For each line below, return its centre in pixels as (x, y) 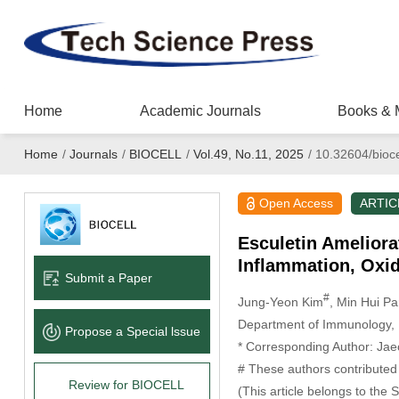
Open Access (297, 203)
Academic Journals (200, 111)
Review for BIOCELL (126, 384)
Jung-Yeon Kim (280, 301)
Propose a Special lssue (132, 331)
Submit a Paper (108, 277)
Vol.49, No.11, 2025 (248, 154)
